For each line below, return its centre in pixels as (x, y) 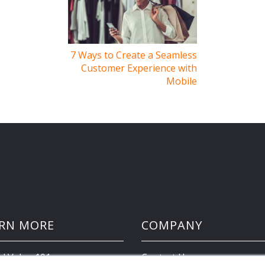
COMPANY (172, 225)
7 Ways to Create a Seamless (134, 55)
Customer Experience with (139, 68)
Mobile (182, 81)
